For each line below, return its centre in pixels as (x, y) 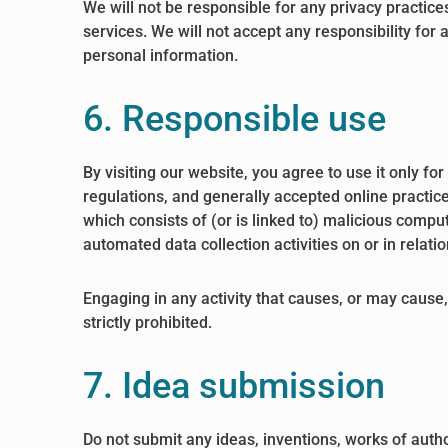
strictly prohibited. (148, 322)
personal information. (161, 55)
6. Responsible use (235, 119)
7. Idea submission (234, 386)
